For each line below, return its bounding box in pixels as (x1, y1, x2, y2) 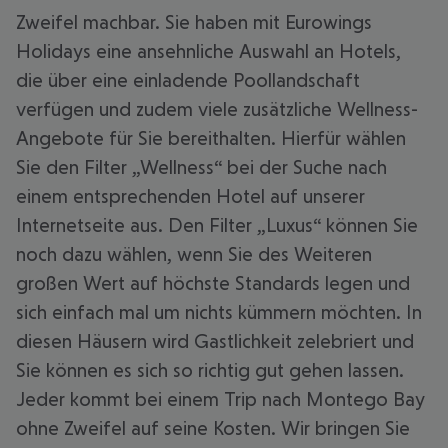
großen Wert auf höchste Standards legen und (16, 272, 410, 294)
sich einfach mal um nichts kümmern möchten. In (16, 301, 422, 323)
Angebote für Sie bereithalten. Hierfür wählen (16, 127, 406, 149)
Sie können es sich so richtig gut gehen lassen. (16, 359, 404, 381)
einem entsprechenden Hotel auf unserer (16, 185, 365, 207)
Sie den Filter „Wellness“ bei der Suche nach (16, 156, 387, 178)
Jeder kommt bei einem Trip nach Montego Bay (16, 388, 425, 410)
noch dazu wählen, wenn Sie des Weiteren (16, 243, 372, 265)
